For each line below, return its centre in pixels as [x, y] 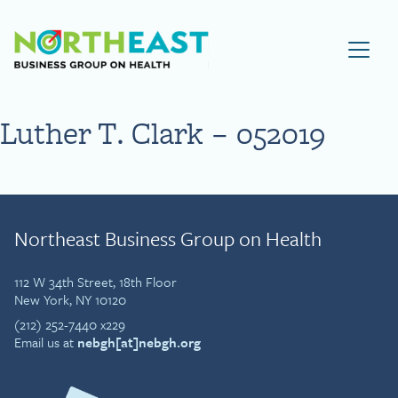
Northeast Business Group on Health [168, 239]
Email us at [46, 342]
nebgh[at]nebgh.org [139, 342]
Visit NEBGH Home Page [295, 39]
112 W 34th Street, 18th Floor [96, 282]
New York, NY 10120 [70, 299]
